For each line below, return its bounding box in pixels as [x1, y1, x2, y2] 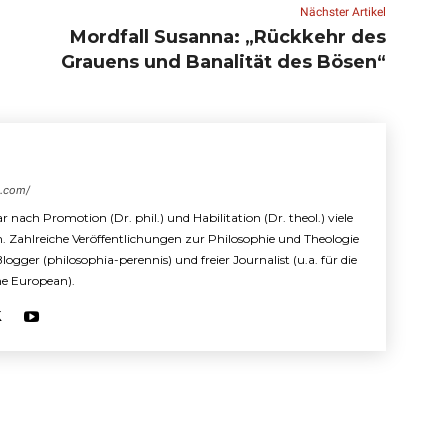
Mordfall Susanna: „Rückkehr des [69, 25, 386, 48]
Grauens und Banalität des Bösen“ [60, 50, 386, 73]
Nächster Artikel [299, 4, 386, 19]
